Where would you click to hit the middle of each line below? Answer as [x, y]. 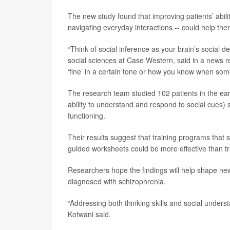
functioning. [87, 116]
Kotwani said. [89, 214]
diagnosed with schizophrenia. [117, 181]
